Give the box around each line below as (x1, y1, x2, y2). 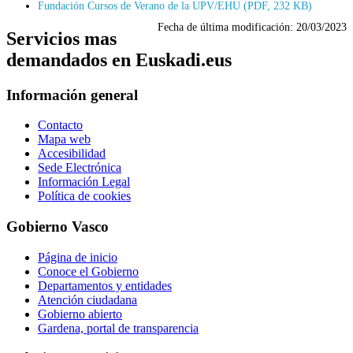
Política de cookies (38, 189, 131, 203)
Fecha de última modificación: (158, 20, 296, 33)
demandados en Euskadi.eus (6, 49, 232, 70)
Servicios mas (6, 28, 117, 49)
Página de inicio (38, 250, 117, 264)
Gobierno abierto (38, 307, 122, 321)
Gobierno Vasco (6, 217, 109, 235)
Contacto (38, 118, 83, 132)
